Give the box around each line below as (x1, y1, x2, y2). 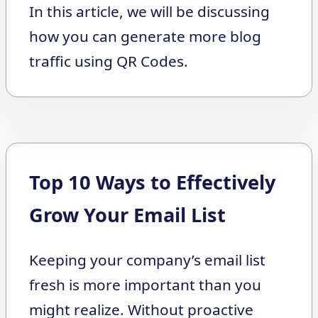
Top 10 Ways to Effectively (29, 169, 275, 196)
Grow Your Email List (29, 202, 226, 229)
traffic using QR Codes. (29, 51, 188, 72)
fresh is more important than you (29, 274, 261, 295)
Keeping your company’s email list (29, 249, 265, 270)
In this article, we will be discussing (29, 1, 270, 22)
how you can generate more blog (29, 26, 261, 47)
